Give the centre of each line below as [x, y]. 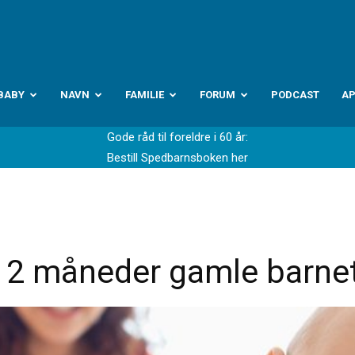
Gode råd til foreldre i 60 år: [177, 137]
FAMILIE [145, 95]
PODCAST [295, 95]
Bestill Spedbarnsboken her [177, 158]
